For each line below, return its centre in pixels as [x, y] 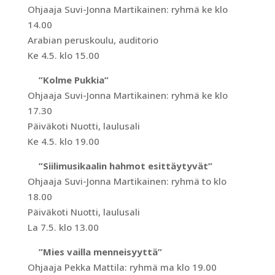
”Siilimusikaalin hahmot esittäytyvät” [122, 166]
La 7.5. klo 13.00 [63, 227]
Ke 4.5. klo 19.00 [63, 141]
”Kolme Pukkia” [71, 80]
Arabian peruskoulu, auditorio [93, 40]
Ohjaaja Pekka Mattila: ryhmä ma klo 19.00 [122, 267]
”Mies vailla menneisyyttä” [97, 252]
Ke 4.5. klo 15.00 [63, 55]
